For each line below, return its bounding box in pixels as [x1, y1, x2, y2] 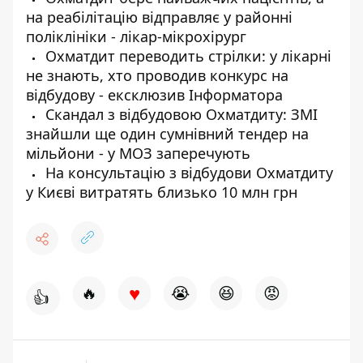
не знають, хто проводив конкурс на [26, 66, 288, 85]
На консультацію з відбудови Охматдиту [41, 163, 333, 182]
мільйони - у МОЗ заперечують [26, 143, 250, 163]
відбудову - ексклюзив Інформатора [26, 85, 283, 105]
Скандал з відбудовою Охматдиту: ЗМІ [41, 105, 318, 124]
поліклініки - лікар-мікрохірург [26, 27, 246, 46]
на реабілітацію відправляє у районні [26, 7, 293, 27]
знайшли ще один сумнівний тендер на [26, 124, 309, 143]
